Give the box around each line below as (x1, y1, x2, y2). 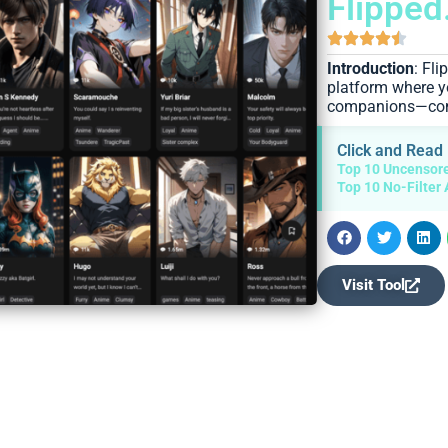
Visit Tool (342, 275, 406, 294)
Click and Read (337, 141, 444, 160)
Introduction (327, 59, 415, 78)
